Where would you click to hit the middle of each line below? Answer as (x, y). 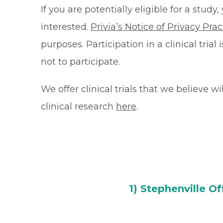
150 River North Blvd (173, 206)
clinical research (78, 107)
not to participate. (80, 62)
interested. (66, 27)
